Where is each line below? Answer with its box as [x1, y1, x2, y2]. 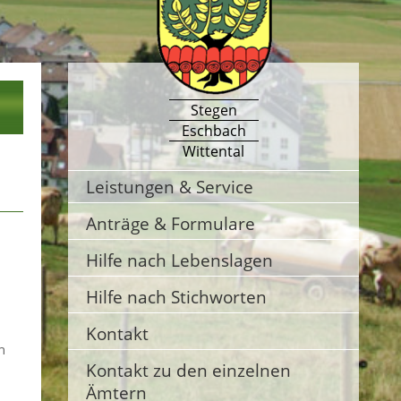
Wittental [183, 141, 244, 161]
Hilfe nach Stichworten [86, 286, 267, 308]
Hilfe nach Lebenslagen [86, 249, 273, 271]
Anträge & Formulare [86, 212, 255, 235]
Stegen [190, 100, 237, 120]
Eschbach [181, 121, 246, 141]
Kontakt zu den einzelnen [86, 359, 291, 381]
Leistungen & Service [86, 175, 253, 198]
